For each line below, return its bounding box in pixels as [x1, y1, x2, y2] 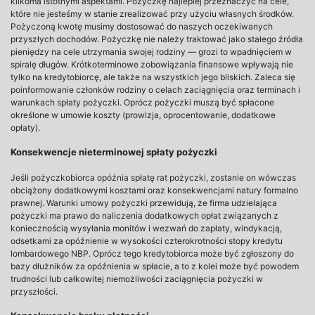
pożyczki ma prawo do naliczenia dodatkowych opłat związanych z [11, 210, 278, 221]
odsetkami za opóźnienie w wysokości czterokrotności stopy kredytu [11, 236, 283, 246]
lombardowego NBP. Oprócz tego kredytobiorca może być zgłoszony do [11, 248, 294, 259]
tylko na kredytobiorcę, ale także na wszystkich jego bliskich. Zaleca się [11, 72, 295, 82]
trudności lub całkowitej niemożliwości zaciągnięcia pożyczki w [11, 274, 263, 284]
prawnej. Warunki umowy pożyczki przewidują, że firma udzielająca [11, 198, 277, 208]
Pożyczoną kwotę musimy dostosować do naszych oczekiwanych [11, 21, 273, 32]
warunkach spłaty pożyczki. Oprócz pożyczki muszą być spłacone [11, 97, 274, 108]
